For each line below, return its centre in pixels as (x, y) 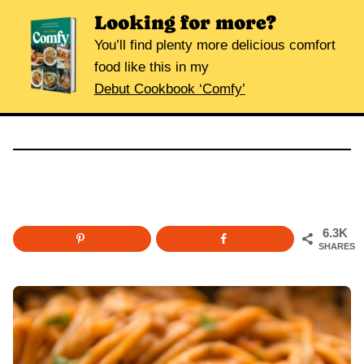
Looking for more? (185, 23)
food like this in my (151, 67)
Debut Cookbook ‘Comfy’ (169, 89)
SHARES (337, 247)
